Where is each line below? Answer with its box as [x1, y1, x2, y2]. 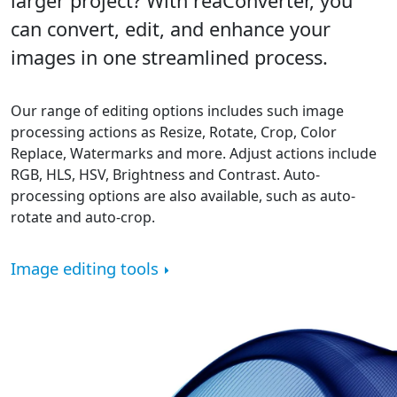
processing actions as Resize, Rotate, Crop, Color [11, 121, 337, 142]
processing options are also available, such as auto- [11, 185, 355, 206]
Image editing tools [11, 256, 159, 279]
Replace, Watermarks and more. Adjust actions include [11, 143, 377, 163]
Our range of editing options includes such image [11, 100, 344, 121]
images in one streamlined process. [11, 43, 328, 70]
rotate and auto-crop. [11, 206, 155, 227]
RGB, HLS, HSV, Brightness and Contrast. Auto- [11, 164, 320, 184]
